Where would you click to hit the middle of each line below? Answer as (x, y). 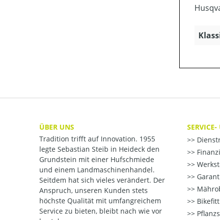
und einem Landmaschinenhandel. (97, 170)
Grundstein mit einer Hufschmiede (97, 160)
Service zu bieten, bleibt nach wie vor (101, 211)
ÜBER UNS (57, 127)
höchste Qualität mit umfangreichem (100, 201)
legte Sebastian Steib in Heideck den (99, 149)
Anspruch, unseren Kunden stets (94, 191)
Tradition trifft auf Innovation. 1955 (97, 139)
